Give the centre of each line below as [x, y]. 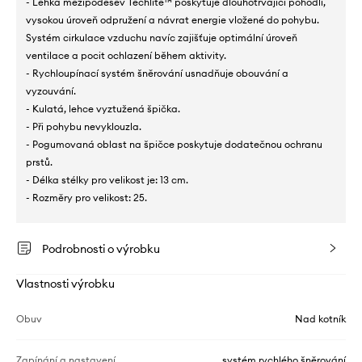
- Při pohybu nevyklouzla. [84, 126]
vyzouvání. [51, 90]
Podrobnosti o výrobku [101, 248]
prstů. [39, 162]
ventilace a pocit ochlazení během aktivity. [126, 55]
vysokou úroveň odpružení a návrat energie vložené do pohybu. [173, 19]
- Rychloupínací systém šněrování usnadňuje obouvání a [157, 73]
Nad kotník [320, 318]
